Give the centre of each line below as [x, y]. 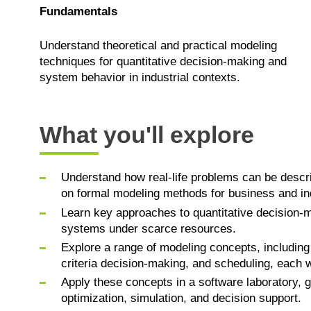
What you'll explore [147, 134]
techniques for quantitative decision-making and [163, 61]
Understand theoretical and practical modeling [158, 45]
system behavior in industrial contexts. [140, 77]
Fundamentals [78, 12]
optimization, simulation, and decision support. [181, 299]
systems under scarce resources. [148, 228]
